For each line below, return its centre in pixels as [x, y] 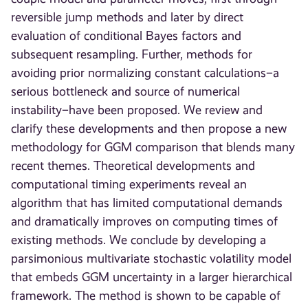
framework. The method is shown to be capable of [146, 296]
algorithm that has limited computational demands [147, 203]
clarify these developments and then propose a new [149, 129]
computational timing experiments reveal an [129, 185]
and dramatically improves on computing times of [145, 222]
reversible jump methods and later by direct [128, 18]
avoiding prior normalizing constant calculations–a [145, 73]
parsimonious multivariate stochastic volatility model [152, 259]
